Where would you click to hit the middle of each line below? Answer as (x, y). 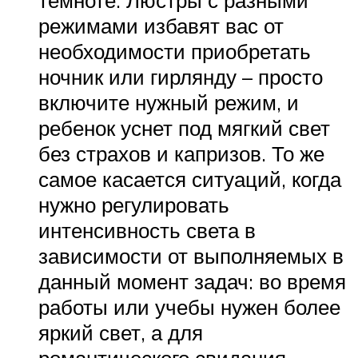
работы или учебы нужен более (189, 306)
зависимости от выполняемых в (191, 255)
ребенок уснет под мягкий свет (184, 127)
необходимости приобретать (175, 51)
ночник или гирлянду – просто (181, 76)
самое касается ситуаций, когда (190, 179)
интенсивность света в (147, 230)
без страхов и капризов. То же (181, 153)
